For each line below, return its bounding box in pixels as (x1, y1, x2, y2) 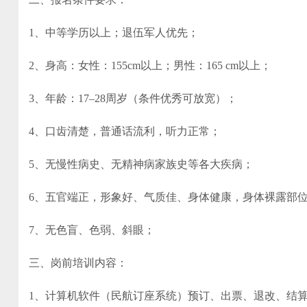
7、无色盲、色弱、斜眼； (29, 224, 155, 236)
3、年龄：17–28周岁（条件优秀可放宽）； (29, 93, 237, 104)
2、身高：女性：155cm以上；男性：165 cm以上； (29, 60, 271, 71)
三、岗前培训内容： (29, 257, 127, 269)
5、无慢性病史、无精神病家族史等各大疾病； (29, 158, 254, 170)
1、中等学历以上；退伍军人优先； (29, 27, 199, 38)
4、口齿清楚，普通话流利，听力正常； (29, 125, 221, 137)
